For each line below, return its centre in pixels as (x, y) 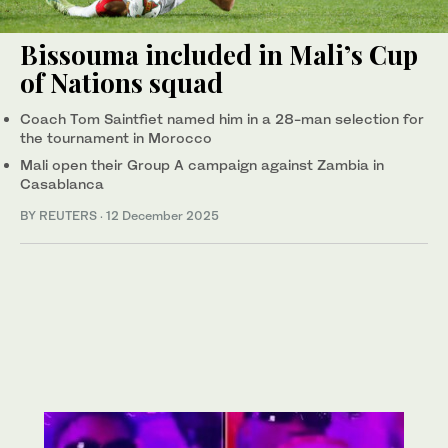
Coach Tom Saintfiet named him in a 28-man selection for (222, 118)
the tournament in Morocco (116, 137)
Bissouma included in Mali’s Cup (219, 54)
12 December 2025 (162, 215)
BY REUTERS (60, 215)
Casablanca (62, 183)
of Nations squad (121, 82)
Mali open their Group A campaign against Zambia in (202, 164)
